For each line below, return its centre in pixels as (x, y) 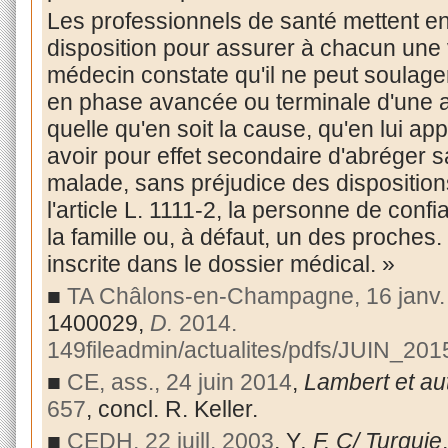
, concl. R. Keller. (171, 408)
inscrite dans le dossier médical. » (220, 264)
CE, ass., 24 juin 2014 (179, 381)
